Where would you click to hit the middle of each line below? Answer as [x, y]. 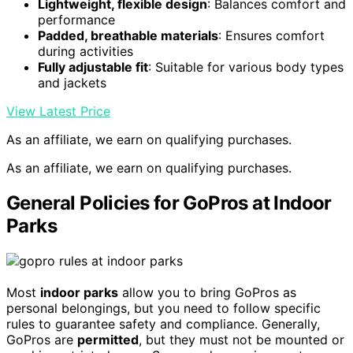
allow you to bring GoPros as [207, 293]
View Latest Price [58, 111]
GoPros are [42, 340]
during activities [85, 52]
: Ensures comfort [271, 36]
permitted [108, 340]
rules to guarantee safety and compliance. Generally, [163, 324]
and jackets [72, 83]
